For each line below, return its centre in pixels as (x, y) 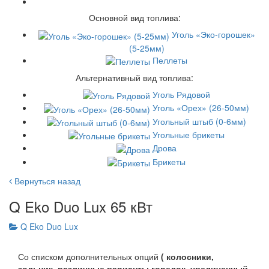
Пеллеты (170, 60)
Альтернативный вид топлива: (134, 77)
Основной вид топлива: (134, 18)
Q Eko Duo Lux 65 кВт (81, 206)
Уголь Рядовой (181, 94)
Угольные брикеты (189, 134)
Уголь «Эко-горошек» (213, 35)
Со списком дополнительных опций (89, 256)
